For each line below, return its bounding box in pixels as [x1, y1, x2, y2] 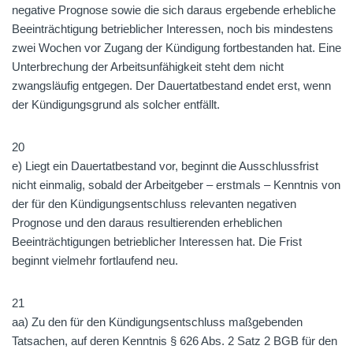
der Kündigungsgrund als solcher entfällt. [12, 98, 220, 111]
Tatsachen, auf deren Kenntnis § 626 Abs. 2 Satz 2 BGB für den [12, 334, 337, 347]
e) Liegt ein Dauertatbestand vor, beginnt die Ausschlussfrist [12, 159, 318, 173]
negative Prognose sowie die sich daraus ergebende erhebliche [12, 3, 336, 17]
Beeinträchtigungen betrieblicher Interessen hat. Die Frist [12, 235, 302, 248]
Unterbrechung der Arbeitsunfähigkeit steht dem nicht [12, 60, 284, 73]
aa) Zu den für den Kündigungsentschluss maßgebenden [12, 315, 303, 329]
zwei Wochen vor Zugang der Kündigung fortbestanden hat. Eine [12, 41, 341, 54]
